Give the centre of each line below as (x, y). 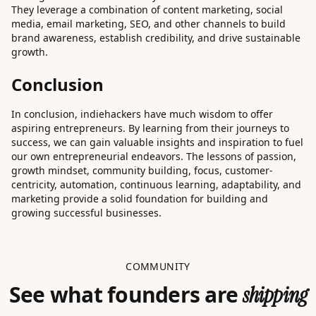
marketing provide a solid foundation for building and (140, 199)
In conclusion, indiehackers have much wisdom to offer (142, 114)
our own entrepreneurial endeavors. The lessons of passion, (154, 157)
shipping (275, 296)
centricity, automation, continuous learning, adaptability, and (156, 185)
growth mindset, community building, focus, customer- (142, 171)
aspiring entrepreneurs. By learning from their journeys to (150, 128)
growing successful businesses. (86, 213)
